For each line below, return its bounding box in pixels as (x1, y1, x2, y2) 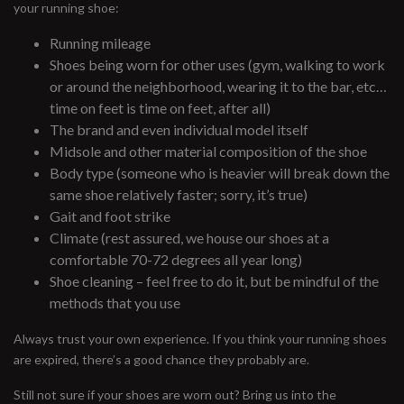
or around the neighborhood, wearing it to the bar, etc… (50, 78, 387, 95)
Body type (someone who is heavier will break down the (50, 164, 390, 181)
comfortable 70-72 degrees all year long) (50, 251, 302, 268)
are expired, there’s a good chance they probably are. (14, 352, 309, 367)
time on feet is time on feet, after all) (50, 99, 271, 116)
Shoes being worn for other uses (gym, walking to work (50, 56, 385, 73)
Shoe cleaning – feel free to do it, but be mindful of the (50, 272, 379, 289)
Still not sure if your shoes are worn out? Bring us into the (14, 387, 336, 402)
